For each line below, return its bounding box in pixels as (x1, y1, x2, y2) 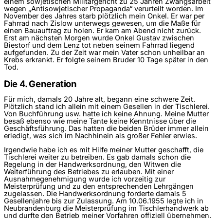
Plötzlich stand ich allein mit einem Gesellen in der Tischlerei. (4, 102, 210, 111)
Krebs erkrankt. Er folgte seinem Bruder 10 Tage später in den (4, 55, 208, 65)
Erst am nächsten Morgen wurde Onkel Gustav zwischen (4, 34, 194, 43)
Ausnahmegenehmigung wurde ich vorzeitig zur (4, 175, 165, 184)
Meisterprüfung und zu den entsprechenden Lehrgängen (4, 182, 194, 191)
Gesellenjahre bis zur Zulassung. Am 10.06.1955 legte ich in (4, 197, 203, 206)
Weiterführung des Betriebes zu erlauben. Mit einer (4, 167, 174, 177)
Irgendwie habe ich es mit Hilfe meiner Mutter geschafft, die (4, 145, 203, 155)
